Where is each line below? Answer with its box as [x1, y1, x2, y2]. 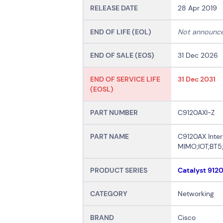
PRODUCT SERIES [90, 165, 148, 175]
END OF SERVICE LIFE [90, 74, 161, 84]
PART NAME [90, 131, 129, 141]
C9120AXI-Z [178, 108, 215, 117]
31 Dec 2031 [178, 74, 216, 84]
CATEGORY [90, 189, 128, 199]
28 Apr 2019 [178, 3, 218, 12]
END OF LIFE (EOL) [90, 27, 152, 36]
